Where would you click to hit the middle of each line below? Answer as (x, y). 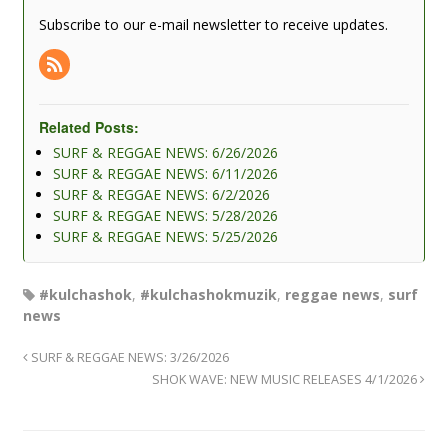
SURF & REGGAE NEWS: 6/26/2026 (165, 152)
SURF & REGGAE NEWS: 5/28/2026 (165, 215)
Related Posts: (88, 126)
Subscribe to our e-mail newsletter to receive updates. (213, 24)
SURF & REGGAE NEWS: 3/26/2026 (128, 357)
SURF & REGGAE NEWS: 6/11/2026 (165, 173)
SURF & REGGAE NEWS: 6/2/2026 (161, 194)
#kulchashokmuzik (208, 294)
